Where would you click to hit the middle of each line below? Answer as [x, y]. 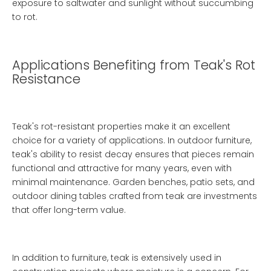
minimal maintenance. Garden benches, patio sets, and [133, 182]
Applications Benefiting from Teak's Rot [134, 65]
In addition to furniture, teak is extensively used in [117, 258]
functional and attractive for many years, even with [122, 168]
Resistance [46, 79]
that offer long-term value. [69, 210]
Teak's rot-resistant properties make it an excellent [121, 126]
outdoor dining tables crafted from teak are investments [135, 196]
